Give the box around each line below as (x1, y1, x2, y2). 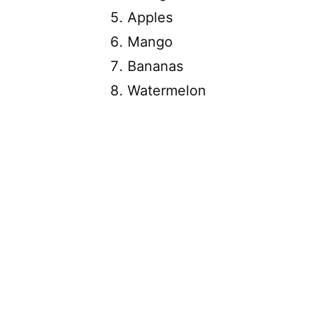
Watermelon (127, 81, 206, 99)
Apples (127, 8, 173, 26)
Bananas (127, 57, 183, 75)
